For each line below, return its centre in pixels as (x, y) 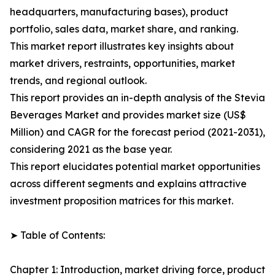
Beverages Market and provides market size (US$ (128, 115)
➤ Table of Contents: (57, 235)
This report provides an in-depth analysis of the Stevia (137, 98)
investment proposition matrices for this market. (122, 201)
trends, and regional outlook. (78, 81)
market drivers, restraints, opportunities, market (122, 64)
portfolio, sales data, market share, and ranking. (124, 29)
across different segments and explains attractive (128, 184)
